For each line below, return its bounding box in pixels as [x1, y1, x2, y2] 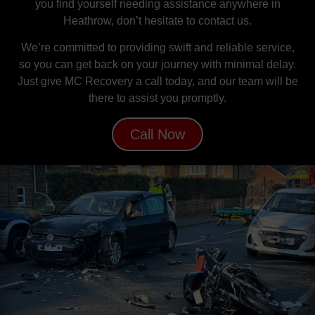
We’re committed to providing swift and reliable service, [20, 41, 295, 54]
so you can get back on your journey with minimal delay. [19, 58, 296, 71]
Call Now [130, 126, 185, 142]
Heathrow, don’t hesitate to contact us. [63, 15, 252, 27]
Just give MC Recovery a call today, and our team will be [17, 75, 298, 88]
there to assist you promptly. [89, 92, 226, 105]
